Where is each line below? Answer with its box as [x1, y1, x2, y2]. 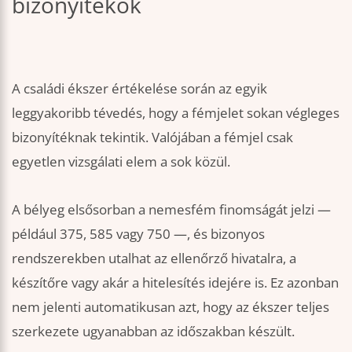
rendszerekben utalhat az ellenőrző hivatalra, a [12, 248, 296, 267]
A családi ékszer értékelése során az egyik [12, 79, 267, 97]
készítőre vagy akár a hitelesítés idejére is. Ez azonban [12, 273, 339, 291]
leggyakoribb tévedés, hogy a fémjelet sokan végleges [12, 103, 339, 122]
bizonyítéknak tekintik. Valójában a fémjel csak [12, 127, 293, 146]
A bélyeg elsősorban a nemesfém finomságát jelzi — [12, 200, 331, 218]
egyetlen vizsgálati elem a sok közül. [12, 152, 230, 170]
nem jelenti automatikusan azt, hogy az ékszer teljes [12, 297, 329, 316]
